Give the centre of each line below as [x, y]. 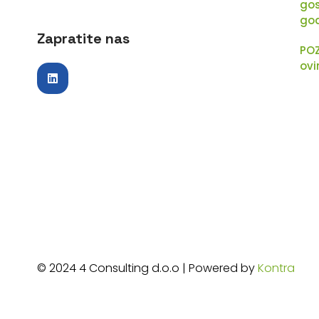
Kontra [277, 268]
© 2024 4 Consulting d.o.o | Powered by [148, 268]
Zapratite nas [84, 38]
